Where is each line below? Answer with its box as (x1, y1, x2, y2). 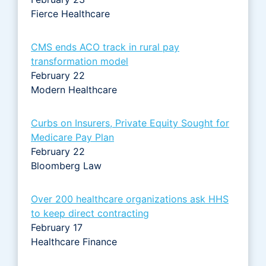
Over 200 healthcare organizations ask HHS (31, 192, 229, 205)
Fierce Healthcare (31, 7, 113, 20)
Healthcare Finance (31, 235, 117, 248)
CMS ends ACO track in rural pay (31, 40, 179, 53)
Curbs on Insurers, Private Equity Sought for (31, 116, 229, 129)
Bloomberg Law (31, 159, 102, 172)
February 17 (31, 221, 83, 233)
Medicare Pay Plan (31, 131, 114, 143)
